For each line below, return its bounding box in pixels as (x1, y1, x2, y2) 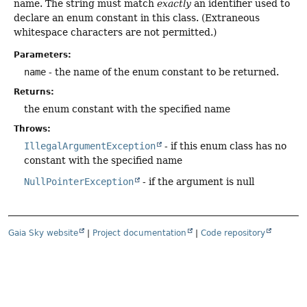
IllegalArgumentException (24, 140, 156, 152)
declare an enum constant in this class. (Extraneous (14, 12, 260, 24)
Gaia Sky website (8, 228, 78, 238)
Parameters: (14, 50, 71, 60)
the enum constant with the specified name (24, 103, 230, 115)
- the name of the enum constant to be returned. (46, 66, 279, 78)
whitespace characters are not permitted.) (14, 27, 217, 38)
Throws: (14, 124, 51, 134)
